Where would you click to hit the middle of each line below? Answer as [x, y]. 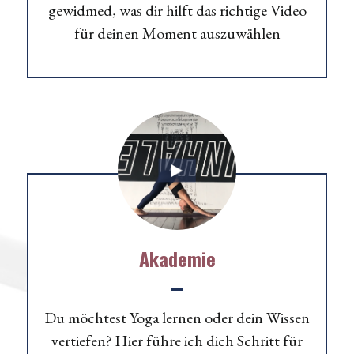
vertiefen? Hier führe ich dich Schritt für [177, 340]
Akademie [177, 258]
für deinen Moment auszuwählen [177, 33]
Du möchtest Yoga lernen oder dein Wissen [177, 317]
